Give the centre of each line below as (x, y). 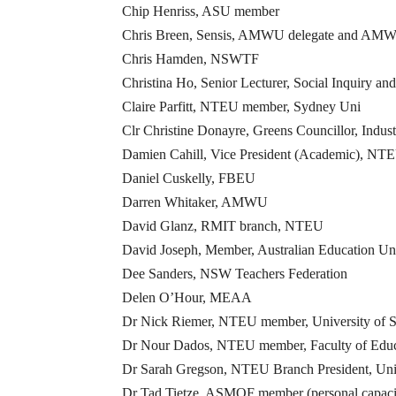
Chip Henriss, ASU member (201, 11)
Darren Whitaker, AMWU (195, 202)
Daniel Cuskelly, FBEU (189, 179)
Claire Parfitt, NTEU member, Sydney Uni (241, 107)
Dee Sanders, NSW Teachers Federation (235, 274)
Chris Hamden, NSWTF (190, 59)
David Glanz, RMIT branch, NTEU (223, 226)
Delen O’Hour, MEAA (187, 298)
